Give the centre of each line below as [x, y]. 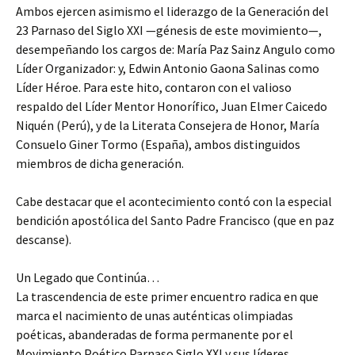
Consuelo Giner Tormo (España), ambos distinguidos [158, 145]
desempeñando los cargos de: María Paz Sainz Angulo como [176, 50]
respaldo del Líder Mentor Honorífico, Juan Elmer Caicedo [172, 107]
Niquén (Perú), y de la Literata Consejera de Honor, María [168, 126]
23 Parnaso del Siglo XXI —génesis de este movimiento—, [169, 31]
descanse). [44, 240]
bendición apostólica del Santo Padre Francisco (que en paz [175, 221]
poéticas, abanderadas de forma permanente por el [155, 335]
